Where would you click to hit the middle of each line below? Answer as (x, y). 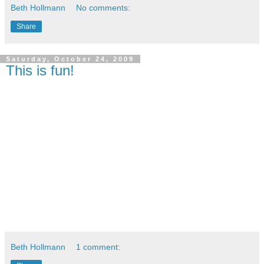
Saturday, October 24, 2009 (70, 59)
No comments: (103, 7)
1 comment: (98, 247)
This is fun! (40, 70)
